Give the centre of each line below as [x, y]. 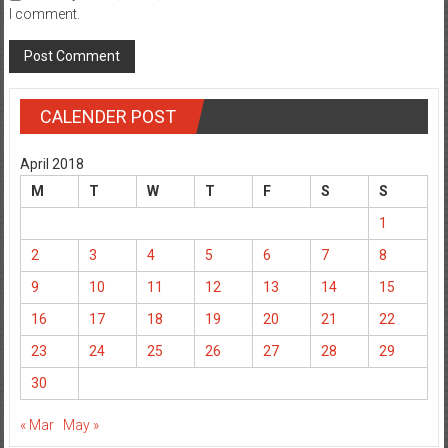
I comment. [44, 14]
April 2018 [51, 164]
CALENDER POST [107, 117]
